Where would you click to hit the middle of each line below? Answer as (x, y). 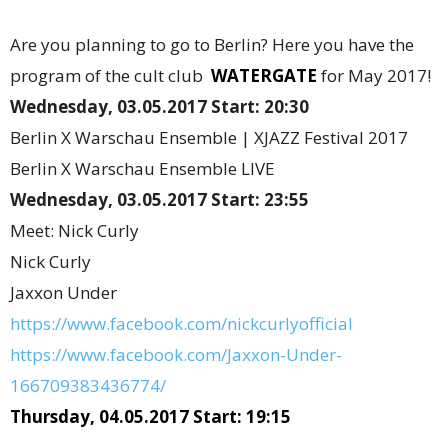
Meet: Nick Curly (74, 230)
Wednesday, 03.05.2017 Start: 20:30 (159, 106)
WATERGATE (264, 75)
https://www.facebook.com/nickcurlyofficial (181, 323)
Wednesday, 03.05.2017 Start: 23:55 (159, 199)
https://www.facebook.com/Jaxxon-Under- (176, 354)
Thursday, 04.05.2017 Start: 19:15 (150, 416)
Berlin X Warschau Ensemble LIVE (142, 168)
